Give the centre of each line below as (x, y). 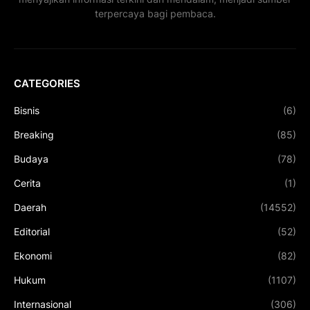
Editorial (32, 231)
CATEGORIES (47, 83)
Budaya (31, 158)
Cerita (27, 183)
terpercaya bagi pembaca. (155, 13)
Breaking (34, 134)
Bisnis (27, 110)
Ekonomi (33, 255)
